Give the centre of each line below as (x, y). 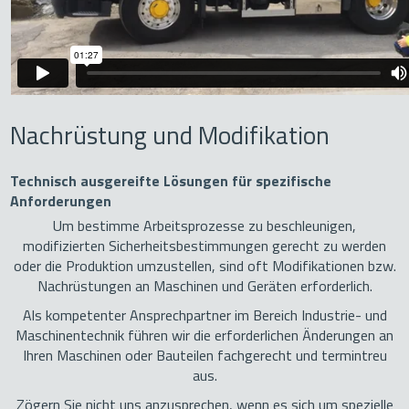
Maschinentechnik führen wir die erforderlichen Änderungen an (204, 336)
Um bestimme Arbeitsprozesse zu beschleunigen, (204, 226)
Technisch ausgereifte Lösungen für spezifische (171, 181)
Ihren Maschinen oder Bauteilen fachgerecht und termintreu (204, 356)
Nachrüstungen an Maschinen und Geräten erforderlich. (204, 286)
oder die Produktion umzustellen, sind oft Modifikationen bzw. (204, 266)
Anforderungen (61, 201)
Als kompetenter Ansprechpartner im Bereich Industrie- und (204, 315)
